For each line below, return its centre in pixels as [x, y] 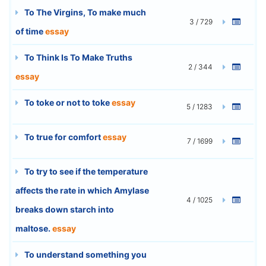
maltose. [34, 228]
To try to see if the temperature [85, 171]
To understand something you [85, 254]
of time [30, 31]
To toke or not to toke [67, 102]
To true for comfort [63, 137]
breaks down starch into [65, 209]
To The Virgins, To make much [84, 12]
